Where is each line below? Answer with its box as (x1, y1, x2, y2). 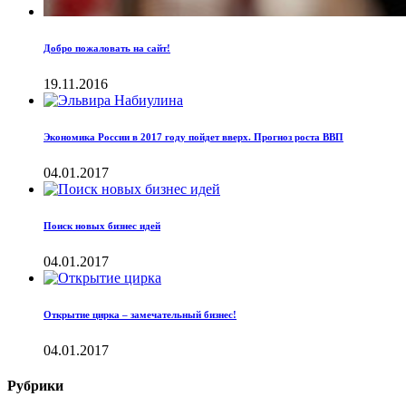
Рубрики (7, 378, 63, 394)
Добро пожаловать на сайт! (43, 42, 170, 53)
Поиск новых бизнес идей (43, 219, 160, 231)
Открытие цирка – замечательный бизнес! (43, 308, 237, 320)
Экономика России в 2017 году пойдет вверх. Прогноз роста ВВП (43, 130, 343, 142)
